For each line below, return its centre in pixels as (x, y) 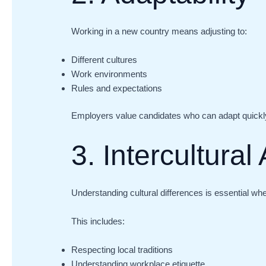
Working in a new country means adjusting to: (159, 31)
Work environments (110, 74)
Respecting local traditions (122, 250)
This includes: (98, 221)
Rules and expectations (117, 88)
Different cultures (104, 59)
